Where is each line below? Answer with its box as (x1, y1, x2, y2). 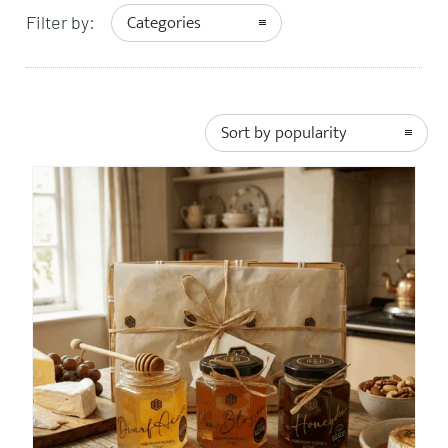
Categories (127, 9, 201, 38)
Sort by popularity (221, 119, 347, 148)
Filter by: (26, 11, 95, 34)
